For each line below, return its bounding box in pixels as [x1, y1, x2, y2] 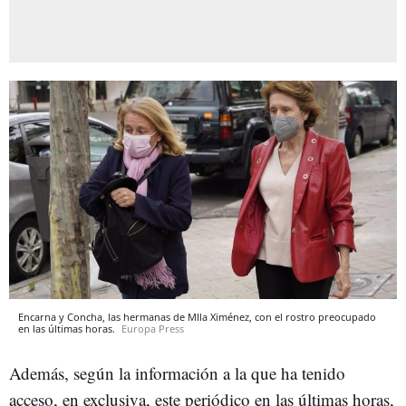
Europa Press [121, 321, 184, 335]
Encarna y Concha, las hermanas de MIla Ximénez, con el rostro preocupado [18, 309, 376, 324]
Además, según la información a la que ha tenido [9, 361, 345, 384]
